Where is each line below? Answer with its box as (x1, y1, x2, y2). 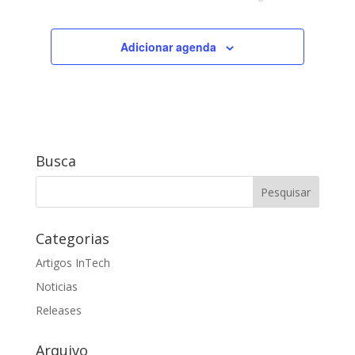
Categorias (35, 228, 109, 248)
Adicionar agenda (120, 38, 217, 55)
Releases (35, 302, 82, 318)
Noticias (35, 278, 78, 294)
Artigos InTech (35, 254, 110, 270)
